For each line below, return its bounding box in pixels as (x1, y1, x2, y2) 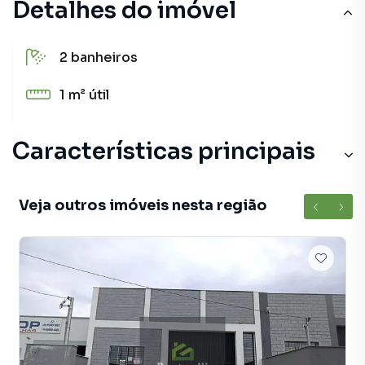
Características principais (12, 137, 315, 165)
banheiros (71, 49, 138, 66)
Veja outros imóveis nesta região (19, 196, 267, 214)
